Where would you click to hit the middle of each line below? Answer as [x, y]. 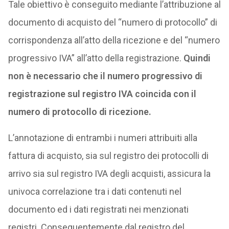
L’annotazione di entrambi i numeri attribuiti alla [102, 138]
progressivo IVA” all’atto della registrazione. [96, 58]
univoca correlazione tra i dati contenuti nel [95, 191]
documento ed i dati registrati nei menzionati [98, 209]
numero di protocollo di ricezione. [79, 112]
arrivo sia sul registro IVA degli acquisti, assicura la [109, 174]
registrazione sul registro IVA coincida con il [102, 94]
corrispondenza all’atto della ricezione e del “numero [114, 40]
